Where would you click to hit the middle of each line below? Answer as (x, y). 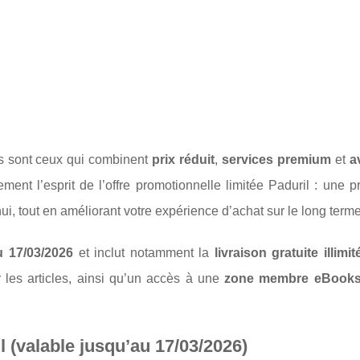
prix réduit (184, 160)
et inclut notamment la (143, 253)
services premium (277, 160)
